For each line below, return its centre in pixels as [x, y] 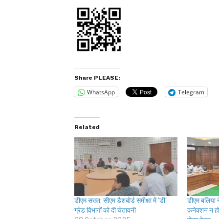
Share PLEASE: [97, 78]
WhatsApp [101, 92]
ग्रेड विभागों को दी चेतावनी [105, 211]
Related [87, 127]
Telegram [191, 92]
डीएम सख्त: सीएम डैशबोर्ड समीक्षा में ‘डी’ [120, 201]
